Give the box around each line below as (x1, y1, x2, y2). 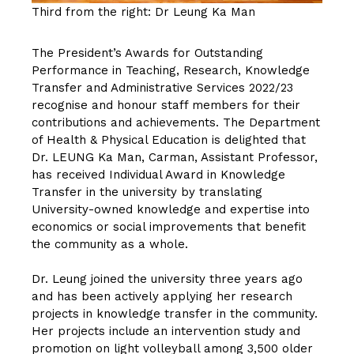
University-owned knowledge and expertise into (32, 202, 310, 217)
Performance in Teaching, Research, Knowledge (32, 63, 310, 78)
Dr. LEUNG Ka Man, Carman (32, 150, 194, 165)
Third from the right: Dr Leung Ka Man (32, 5, 255, 20)
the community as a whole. (32, 237, 188, 252)
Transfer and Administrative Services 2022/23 (32, 81, 293, 96)
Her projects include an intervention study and (32, 324, 300, 339)
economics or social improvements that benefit (32, 220, 306, 235)
